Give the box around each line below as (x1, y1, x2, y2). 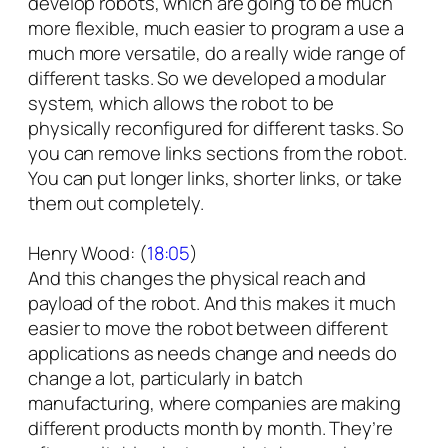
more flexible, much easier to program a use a (28, 15, 404, 42)
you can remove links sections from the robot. (28, 140, 407, 167)
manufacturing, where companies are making (28, 390, 401, 417)
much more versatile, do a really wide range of (28, 40, 406, 67)
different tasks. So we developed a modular (28, 65, 386, 92)
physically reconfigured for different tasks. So (28, 115, 405, 142)
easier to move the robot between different (28, 315, 388, 342)
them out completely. (28, 190, 204, 217)
